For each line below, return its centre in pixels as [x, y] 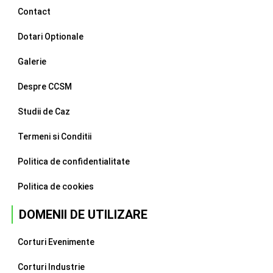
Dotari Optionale [50, 37]
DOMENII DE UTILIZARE [83, 215]
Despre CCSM [44, 87]
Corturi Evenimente [56, 242]
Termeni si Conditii [54, 137]
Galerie [32, 62]
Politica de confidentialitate [73, 162]
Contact [34, 12]
